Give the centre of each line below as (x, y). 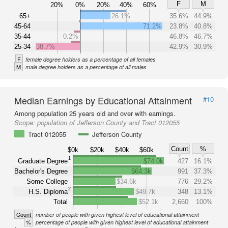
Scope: (26, 122)
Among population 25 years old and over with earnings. (95, 113)
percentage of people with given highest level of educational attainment (122, 222)
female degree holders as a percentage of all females (91, 59)
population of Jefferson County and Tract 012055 (108, 122)
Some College (47, 181)
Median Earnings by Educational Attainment (103, 100)
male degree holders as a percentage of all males (86, 67)
